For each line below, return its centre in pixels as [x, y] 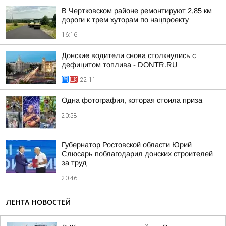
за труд [74, 163]
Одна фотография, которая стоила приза [132, 100]
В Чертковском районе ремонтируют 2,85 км [137, 11]
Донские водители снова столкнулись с [129, 55]
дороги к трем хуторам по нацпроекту [125, 20]
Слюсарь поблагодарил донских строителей [137, 154]
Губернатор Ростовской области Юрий [127, 145]
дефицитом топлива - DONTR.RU [120, 65]
